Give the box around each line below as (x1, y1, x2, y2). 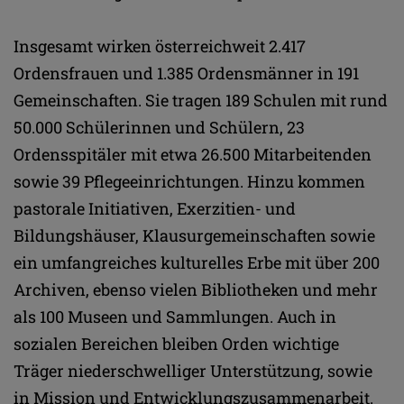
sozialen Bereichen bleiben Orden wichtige (14, 332, 339, 354)
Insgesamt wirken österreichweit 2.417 (14, 34, 306, 57)
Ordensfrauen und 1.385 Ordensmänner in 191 (14, 61, 359, 84)
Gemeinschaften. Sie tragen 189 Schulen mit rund (14, 88, 388, 111)
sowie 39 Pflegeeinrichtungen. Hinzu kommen (14, 170, 365, 192)
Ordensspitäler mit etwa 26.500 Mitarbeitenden (14, 142, 372, 165)
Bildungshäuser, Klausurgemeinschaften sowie (14, 224, 375, 246)
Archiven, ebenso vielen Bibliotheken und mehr (14, 278, 378, 300)
